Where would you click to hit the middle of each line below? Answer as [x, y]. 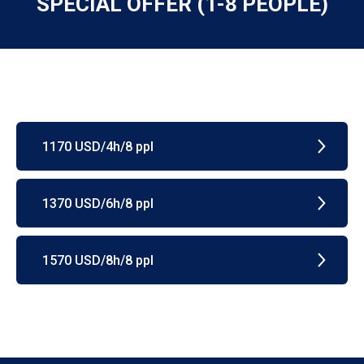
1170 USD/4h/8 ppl [98, 146]
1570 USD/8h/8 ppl [98, 260]
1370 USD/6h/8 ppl [98, 203]
